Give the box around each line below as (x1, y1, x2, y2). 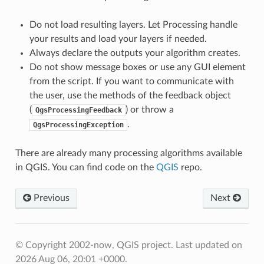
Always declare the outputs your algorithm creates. (29, 48, 240, 58)
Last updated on (175, 240, 242, 250)
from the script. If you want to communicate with (29, 76, 234, 86)
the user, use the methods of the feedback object (29, 90, 231, 100)
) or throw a (125, 104, 174, 114)
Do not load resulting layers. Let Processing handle (29, 19, 237, 29)
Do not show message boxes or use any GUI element (29, 62, 246, 72)
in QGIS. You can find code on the (15, 162, 156, 172)
